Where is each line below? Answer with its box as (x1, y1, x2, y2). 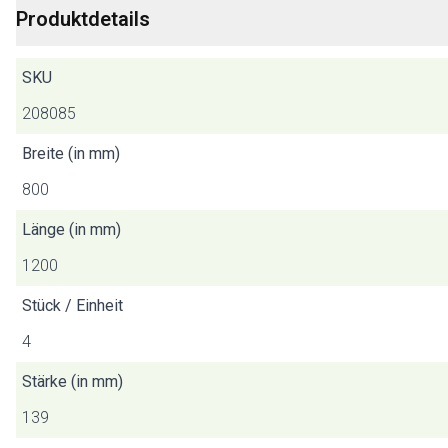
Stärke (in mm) (22, 372, 123, 391)
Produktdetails (16, 7, 150, 31)
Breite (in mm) (22, 144, 120, 163)
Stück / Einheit (22, 296, 123, 315)
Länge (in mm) (22, 220, 121, 239)
